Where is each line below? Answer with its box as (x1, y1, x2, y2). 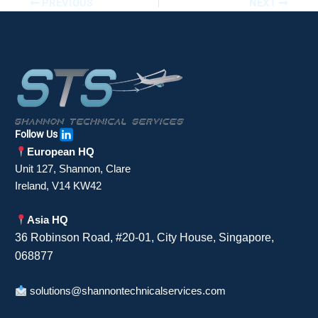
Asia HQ (26, 214, 68, 226)
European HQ (26, 146, 94, 158)
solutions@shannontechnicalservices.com (29, 285, 226, 297)
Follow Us (15, 128, 58, 141)
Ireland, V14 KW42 (15, 180, 102, 192)
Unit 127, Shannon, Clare (15, 163, 131, 175)
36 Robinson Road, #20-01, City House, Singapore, (15, 231, 275, 244)
